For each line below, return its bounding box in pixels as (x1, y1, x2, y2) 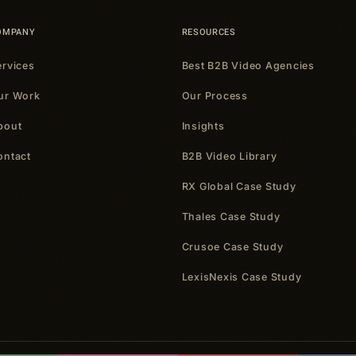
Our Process (181, 90, 248, 102)
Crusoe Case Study (181, 241, 284, 253)
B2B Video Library (181, 150, 277, 162)
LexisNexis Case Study (181, 271, 302, 283)
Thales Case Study (181, 211, 281, 222)
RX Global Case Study (181, 180, 296, 192)
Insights (181, 120, 225, 132)
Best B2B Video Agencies (181, 60, 315, 72)
